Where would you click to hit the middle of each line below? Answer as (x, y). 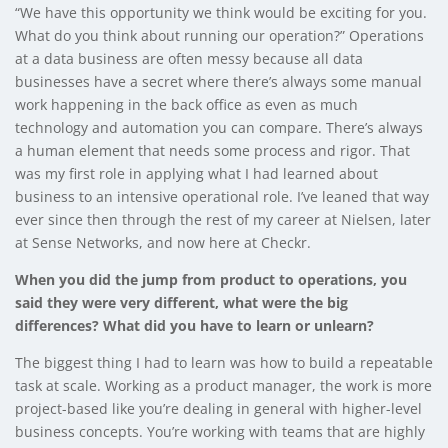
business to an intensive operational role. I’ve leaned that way (222, 197)
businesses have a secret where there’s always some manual (218, 82)
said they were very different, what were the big (181, 303)
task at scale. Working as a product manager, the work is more (223, 386)
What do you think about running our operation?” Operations (219, 36)
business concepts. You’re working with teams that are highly (220, 432)
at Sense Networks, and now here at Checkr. (163, 243)
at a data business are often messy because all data (189, 59)
